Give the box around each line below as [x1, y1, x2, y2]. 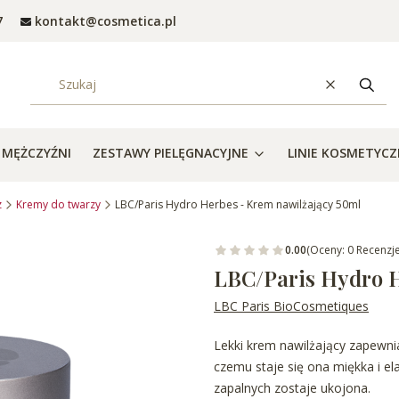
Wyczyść [329, 85, 378, 102]
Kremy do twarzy [16, 197, 101, 213]
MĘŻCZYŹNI [2, 144, 71, 162]
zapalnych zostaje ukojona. [214, 379, 370, 397]
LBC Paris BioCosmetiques [214, 297, 369, 315]
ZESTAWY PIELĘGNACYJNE [93, 144, 248, 162]
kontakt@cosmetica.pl [35, 12, 176, 30]
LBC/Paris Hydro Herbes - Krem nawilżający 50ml [115, 197, 361, 213]
